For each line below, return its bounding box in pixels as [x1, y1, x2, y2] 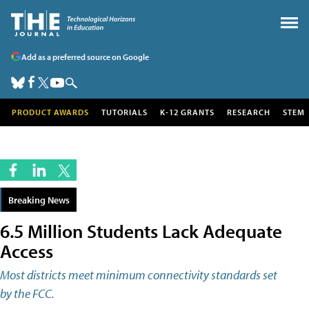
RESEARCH [227, 107, 270, 117]
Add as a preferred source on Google [21, 51, 149, 62]
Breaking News [8, 193, 70, 206]
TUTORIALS [101, 107, 148, 117]
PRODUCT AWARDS [12, 107, 89, 117]
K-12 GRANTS [160, 107, 215, 117]
